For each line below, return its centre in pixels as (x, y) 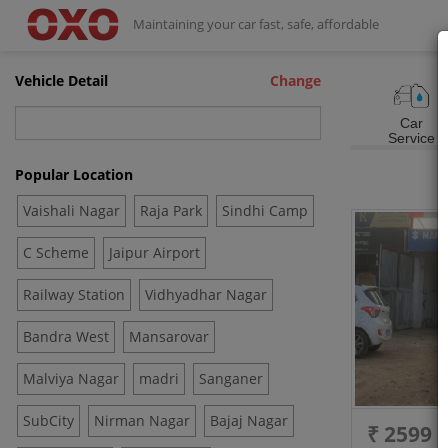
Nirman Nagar (142, 420)
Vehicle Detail (61, 80)
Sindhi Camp (265, 210)
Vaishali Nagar (71, 210)
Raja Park (171, 210)
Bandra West (66, 336)
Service (411, 138)
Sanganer (231, 378)
